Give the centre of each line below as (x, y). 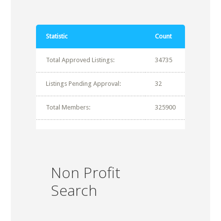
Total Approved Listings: (80, 60)
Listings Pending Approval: (83, 83)
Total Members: (68, 107)
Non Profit (85, 172)
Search (74, 190)
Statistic (56, 36)
